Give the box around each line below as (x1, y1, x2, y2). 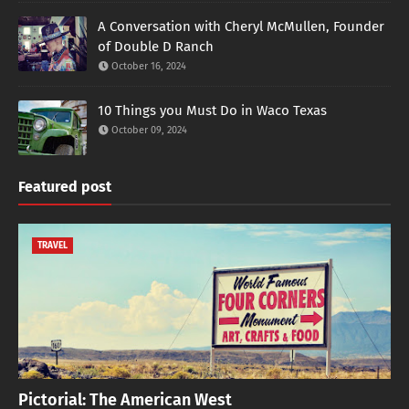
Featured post (18, 178, 111, 195)
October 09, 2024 (111, 124, 187, 136)
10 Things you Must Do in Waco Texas (98, 102, 327, 119)
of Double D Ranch (98, 38, 214, 55)
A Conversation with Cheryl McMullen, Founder (98, 18, 384, 35)
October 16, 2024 (111, 60, 186, 72)
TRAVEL (37, 240, 68, 251)
